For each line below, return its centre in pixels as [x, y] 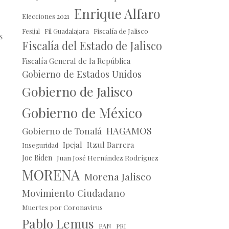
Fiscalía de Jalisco [121, 31]
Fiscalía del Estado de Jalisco [92, 46]
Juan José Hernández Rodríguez [107, 158]
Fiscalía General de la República [76, 61]
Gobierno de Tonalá [62, 131]
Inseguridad [40, 145]
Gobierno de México [82, 113]
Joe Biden [37, 158]
